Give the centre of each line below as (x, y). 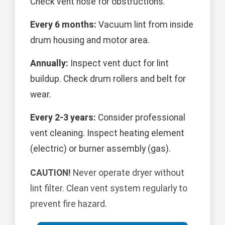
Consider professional (141, 117)
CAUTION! (50, 173)
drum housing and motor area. (90, 40)
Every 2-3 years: (63, 117)
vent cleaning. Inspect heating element (107, 133)
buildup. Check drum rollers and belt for (108, 79)
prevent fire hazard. (69, 204)
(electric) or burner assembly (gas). (100, 148)
